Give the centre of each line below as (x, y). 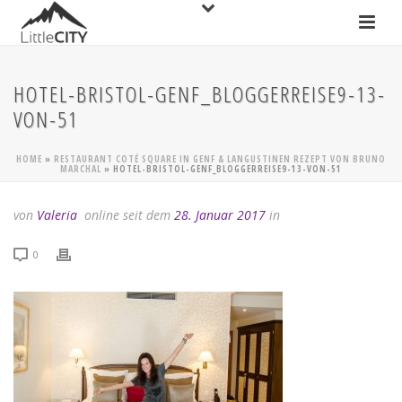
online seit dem (127, 215)
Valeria (57, 215)
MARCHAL (81, 169)
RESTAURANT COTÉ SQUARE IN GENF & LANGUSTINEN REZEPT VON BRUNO (220, 159)
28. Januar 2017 (220, 215)
